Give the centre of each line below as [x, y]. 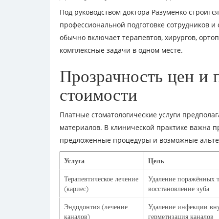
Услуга [74, 161]
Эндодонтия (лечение [96, 207]
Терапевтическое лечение [101, 179]
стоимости [99, 94]
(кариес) [76, 189]
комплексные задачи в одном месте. [121, 50]
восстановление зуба [179, 189]
